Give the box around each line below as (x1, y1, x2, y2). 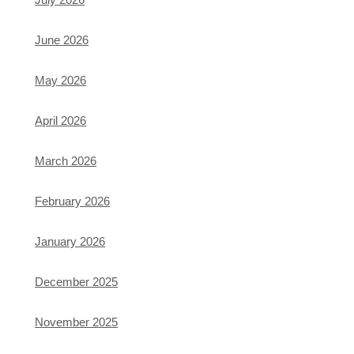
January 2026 (35, 235, 106, 248)
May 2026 (35, 73, 87, 87)
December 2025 (35, 275, 119, 288)
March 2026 (35, 154, 97, 168)
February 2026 (35, 194, 111, 208)
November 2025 (35, 315, 119, 329)
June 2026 (35, 33, 89, 47)
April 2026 (35, 114, 87, 127)
